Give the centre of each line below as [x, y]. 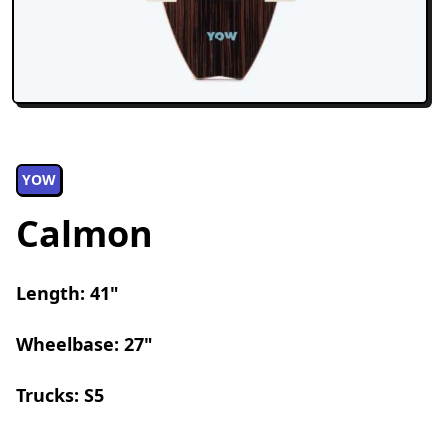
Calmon [84, 233]
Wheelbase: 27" [84, 344]
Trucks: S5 [60, 395]
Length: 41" [67, 293]
